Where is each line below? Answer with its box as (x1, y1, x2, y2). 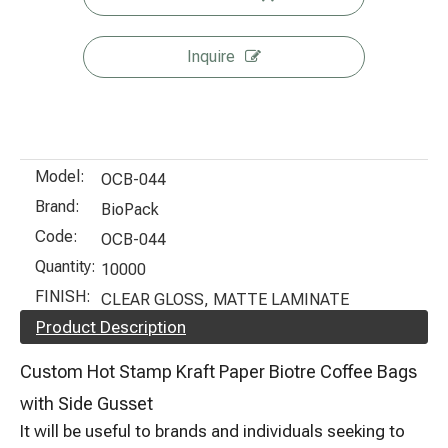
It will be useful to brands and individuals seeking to (20, 421, 405, 441)
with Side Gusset (20, 393, 153, 414)
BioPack (101, 200, 159, 219)
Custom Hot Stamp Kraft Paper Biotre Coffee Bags (20, 361, 417, 382)
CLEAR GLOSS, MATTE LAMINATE (101, 290, 349, 309)
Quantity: (35, 257, 96, 276)
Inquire (187, 47, 235, 66)
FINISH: (35, 287, 91, 306)
